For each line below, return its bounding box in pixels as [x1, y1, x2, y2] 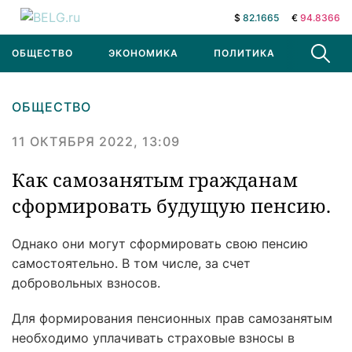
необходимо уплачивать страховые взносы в [12, 330, 295, 346]
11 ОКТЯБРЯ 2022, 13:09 [12, 134, 180, 149]
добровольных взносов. [12, 275, 160, 291]
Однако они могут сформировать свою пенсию [12, 236, 308, 251]
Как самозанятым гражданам [12, 167, 298, 192]
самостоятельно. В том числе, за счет [12, 255, 251, 271]
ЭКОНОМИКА [108, 47, 178, 59]
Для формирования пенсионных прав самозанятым [12, 310, 332, 326]
